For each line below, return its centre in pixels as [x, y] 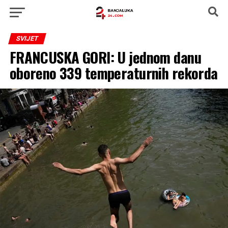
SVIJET [27, 38]
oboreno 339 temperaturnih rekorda [113, 73]
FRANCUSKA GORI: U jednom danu [105, 57]
